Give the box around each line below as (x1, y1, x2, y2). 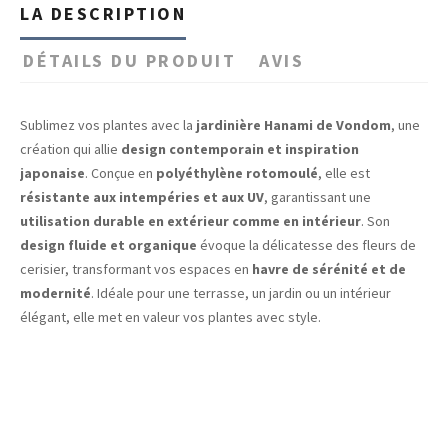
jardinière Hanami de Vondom (196, 115, 391, 134)
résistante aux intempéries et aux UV (20, 187, 264, 206)
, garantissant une (264, 187, 371, 206)
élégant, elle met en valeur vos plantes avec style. (20, 307, 321, 326)
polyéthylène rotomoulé (156, 163, 318, 182)
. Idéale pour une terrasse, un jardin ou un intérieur (91, 283, 391, 302)
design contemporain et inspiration (121, 139, 359, 158)
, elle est (318, 163, 370, 182)
